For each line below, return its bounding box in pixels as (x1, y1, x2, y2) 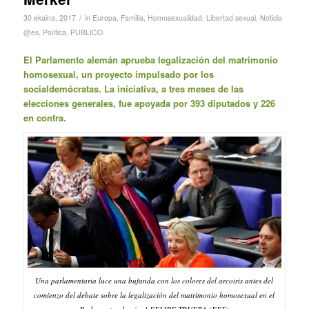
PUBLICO (70, 26, 103, 37)
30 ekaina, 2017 (23, 12, 76, 23)
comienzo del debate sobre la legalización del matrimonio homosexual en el (34, 289, 275, 300)
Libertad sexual (206, 12, 256, 23)
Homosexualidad (147, 12, 202, 23)
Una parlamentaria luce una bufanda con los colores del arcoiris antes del (35, 275, 274, 286)
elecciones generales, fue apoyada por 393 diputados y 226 (23, 96, 275, 110)
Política (42, 26, 66, 37)
